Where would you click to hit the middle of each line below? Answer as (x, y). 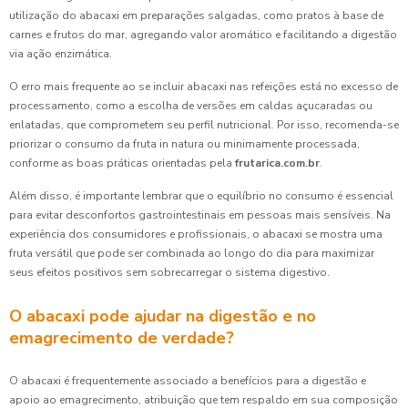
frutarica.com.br (277, 163)
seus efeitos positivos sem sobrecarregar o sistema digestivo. (169, 272)
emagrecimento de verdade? (122, 338)
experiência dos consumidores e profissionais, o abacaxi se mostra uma (196, 234)
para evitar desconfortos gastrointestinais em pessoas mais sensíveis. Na (200, 215)
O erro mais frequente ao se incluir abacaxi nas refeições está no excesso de (204, 87)
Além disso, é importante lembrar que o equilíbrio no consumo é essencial (201, 196)
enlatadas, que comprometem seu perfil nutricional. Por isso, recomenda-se (204, 125)
